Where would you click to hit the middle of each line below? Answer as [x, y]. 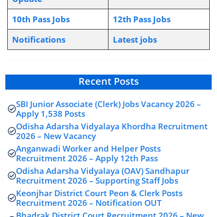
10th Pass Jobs [41, 19]
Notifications [39, 39]
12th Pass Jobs [141, 19]
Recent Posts [108, 81]
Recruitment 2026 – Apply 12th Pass [87, 158]
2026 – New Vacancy [56, 136]
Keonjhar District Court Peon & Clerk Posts [99, 193]
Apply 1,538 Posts [51, 113]
